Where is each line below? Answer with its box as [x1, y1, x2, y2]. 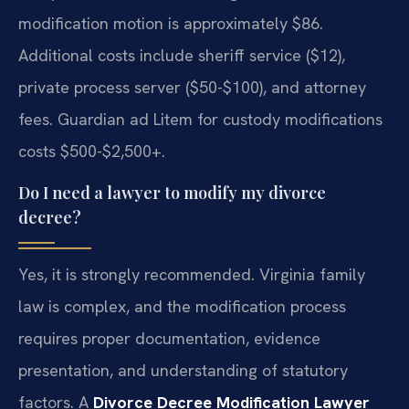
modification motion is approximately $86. [18, 13, 323, 35]
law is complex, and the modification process [18, 295, 346, 317]
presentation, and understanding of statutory [18, 359, 348, 381]
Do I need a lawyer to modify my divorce [18, 181, 326, 204]
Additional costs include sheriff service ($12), [18, 45, 345, 67]
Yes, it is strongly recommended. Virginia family [18, 263, 365, 285]
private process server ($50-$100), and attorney [18, 77, 366, 99]
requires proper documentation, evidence [18, 327, 320, 349]
